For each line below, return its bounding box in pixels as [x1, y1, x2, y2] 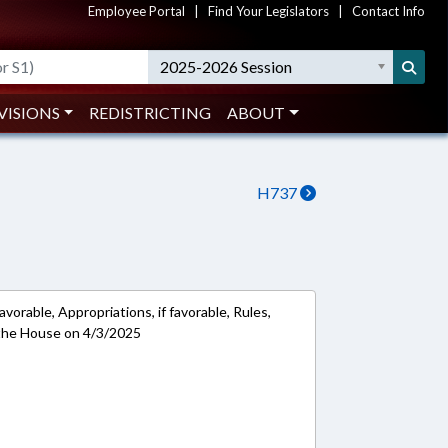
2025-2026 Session [160, 57, 293, 76]
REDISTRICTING [89, 103, 212, 122]
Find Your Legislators [208, 3, 329, 19]
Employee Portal [88, 3, 185, 19]
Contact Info [352, 3, 425, 19]
